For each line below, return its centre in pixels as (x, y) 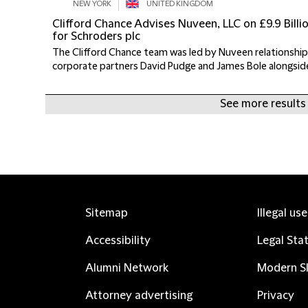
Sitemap (107, 213)
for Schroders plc (96, 36)
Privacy (276, 296)
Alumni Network (127, 268)
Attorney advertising (139, 296)
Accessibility (118, 241)
